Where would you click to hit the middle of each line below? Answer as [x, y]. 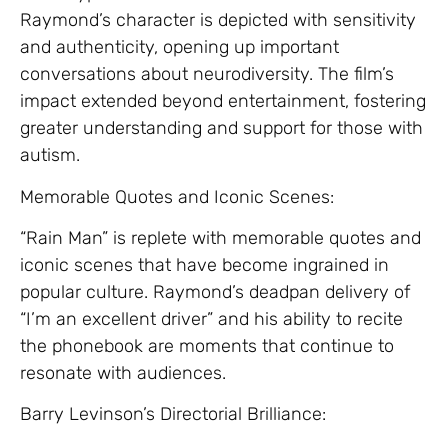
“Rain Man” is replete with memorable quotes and [220, 238]
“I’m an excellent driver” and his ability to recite [211, 319]
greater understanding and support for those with [221, 128]
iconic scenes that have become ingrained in [204, 265]
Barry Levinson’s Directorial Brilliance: [173, 414]
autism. [50, 155]
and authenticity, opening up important [179, 47]
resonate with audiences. [123, 373]
